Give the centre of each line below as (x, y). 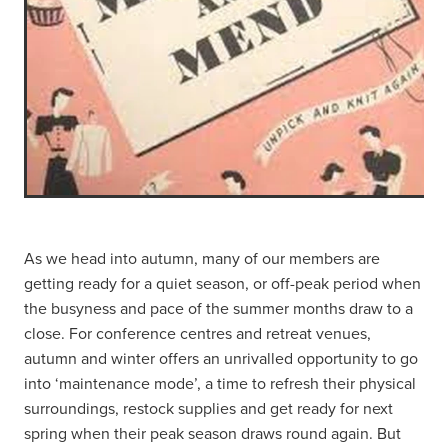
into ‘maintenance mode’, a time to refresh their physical (220, 383)
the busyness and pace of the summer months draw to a (218, 308)
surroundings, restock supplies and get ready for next (208, 408)
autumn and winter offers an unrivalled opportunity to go (221, 358)
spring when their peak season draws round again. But (212, 433)
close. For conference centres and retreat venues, (197, 333)
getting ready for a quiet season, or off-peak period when (222, 283)
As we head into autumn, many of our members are (202, 258)
